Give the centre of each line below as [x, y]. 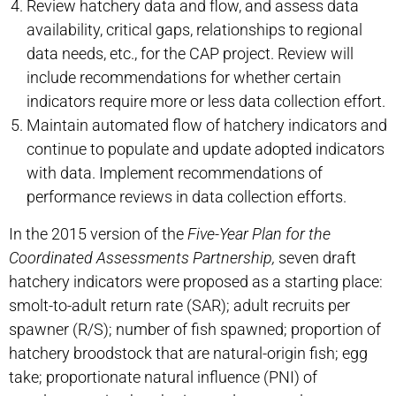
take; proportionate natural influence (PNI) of [163, 377]
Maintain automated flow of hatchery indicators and [207, 125]
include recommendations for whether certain [184, 77]
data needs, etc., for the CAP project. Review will [190, 53]
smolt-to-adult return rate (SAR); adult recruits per [179, 305]
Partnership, [236, 258]
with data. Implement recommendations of [175, 173]
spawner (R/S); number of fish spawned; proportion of [195, 329]
